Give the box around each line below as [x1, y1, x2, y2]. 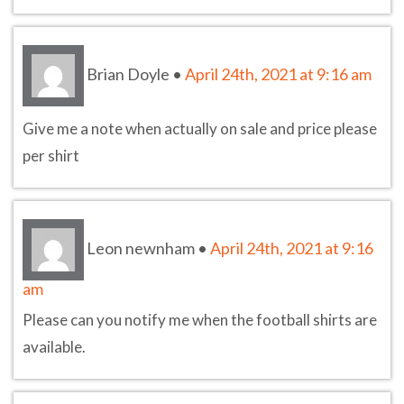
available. [23, 336, 86, 356]
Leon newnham [87, 237, 195, 258]
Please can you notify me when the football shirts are [23, 309, 377, 329]
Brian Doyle [87, 63, 170, 84]
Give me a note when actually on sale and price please [23, 118, 377, 138]
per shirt [23, 145, 79, 165]
